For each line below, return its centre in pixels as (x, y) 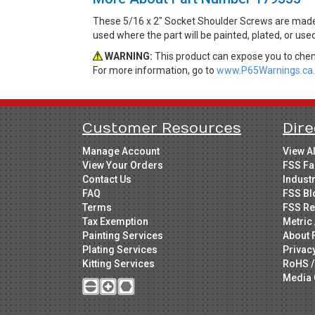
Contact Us (107, 179)
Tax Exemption (115, 221)
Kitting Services (118, 263)
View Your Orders (123, 165)
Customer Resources (162, 128)
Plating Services (120, 249)
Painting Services (123, 235)
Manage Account (121, 151)
